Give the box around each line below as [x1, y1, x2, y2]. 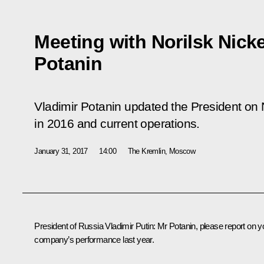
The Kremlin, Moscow [127, 146, 196, 156]
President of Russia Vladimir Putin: [34, 220, 157, 231]
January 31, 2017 [34, 146, 88, 156]
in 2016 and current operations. [34, 116, 200, 131]
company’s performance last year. [34, 234, 154, 245]
